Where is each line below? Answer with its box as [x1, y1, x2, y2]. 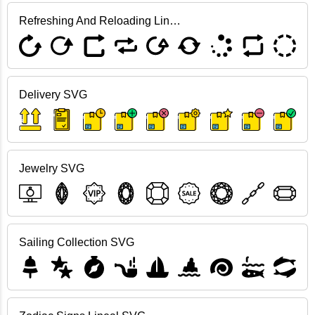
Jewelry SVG [19, 162, 84, 174]
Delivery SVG [19, 89, 87, 101]
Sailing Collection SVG [19, 236, 134, 248]
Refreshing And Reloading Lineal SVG [169, 15, 181, 27]
